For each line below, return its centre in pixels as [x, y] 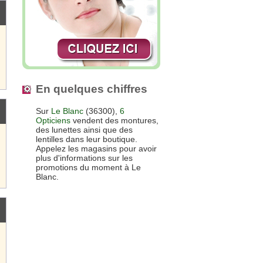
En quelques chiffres [92, 89]
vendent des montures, [114, 121]
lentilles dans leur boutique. [87, 139]
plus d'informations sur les [84, 158]
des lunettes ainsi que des [84, 130]
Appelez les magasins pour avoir [96, 149]
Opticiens [53, 121]
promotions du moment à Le [88, 168]
